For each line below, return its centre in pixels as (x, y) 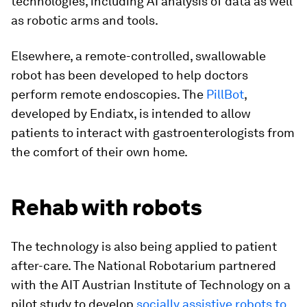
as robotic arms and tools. (85, 20)
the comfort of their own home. (99, 152)
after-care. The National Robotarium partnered (144, 266)
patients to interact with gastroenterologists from (153, 133)
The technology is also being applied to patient (144, 246)
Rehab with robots (107, 207)
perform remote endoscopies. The (109, 94)
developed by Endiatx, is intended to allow (131, 113)
